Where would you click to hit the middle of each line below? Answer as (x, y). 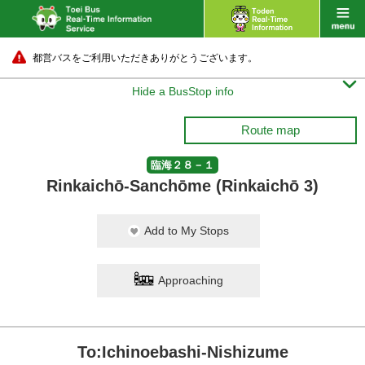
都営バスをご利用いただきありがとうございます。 (145, 58)
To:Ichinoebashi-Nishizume (182, 352)
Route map (270, 130)
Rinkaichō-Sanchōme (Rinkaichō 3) (182, 186)
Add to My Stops (187, 231)
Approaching (191, 280)
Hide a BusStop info (182, 91)
